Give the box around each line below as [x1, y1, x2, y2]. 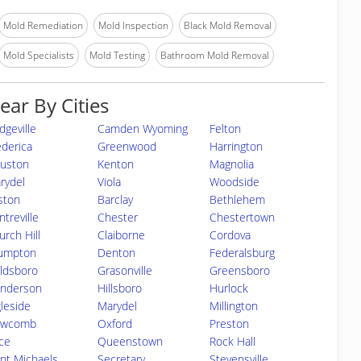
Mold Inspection [98, 19, 168, 32]
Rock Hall [209, 334, 255, 349]
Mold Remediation [3, 19, 83, 32]
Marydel [97, 298, 137, 313]
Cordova [209, 227, 251, 243]
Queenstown [97, 334, 163, 349]
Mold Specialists [3, 48, 74, 62]
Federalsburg [209, 245, 275, 260]
